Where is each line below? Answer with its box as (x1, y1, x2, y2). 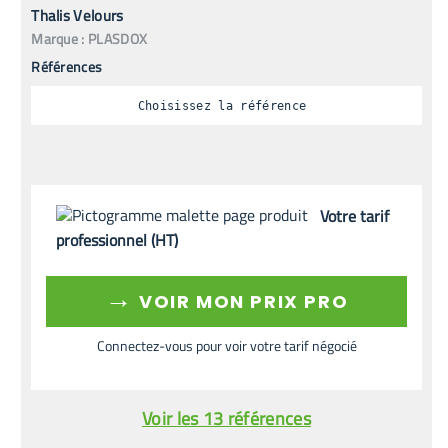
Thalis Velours (31, 4, 124, 27)
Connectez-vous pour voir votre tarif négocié (96, 335, 357, 356)
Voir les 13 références (141, 405, 312, 432)
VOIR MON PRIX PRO (133, 289, 349, 314)
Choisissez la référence (137, 98, 307, 113)
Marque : (31, 28, 85, 49)
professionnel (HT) (56, 228, 179, 252)
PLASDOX (88, 28, 148, 49)
